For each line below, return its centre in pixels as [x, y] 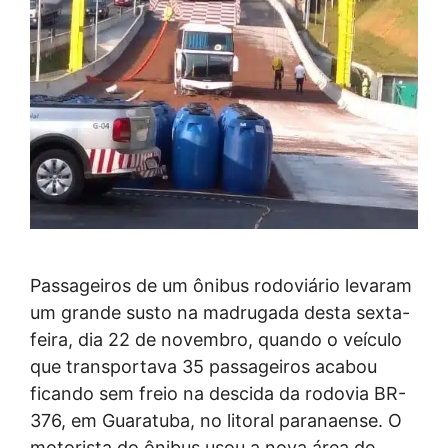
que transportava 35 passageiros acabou [203, 366]
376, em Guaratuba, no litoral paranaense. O [216, 420]
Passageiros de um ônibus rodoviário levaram [221, 285]
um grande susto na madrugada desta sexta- [220, 312]
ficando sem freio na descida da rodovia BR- [218, 393]
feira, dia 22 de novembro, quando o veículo [216, 339]
